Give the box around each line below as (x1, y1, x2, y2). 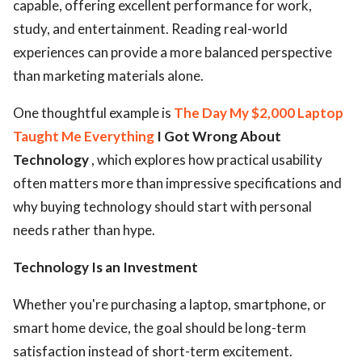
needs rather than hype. (13, 221, 155, 238)
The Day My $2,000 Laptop (174, 104, 343, 121)
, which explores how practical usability (91, 151, 322, 168)
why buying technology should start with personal (13, 198, 312, 215)
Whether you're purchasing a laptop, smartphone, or (13, 296, 326, 313)
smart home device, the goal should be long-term (13, 319, 306, 336)
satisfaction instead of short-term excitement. (13, 343, 293, 360)
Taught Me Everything (13, 128, 154, 145)
